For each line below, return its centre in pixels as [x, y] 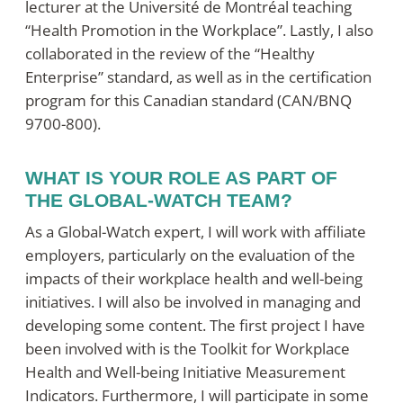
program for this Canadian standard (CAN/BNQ [188, 101]
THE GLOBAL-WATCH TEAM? [159, 200]
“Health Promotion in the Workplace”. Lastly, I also [199, 31]
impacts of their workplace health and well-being [194, 279]
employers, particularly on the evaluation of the [190, 255]
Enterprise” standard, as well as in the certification [198, 77]
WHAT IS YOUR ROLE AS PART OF [181, 177]
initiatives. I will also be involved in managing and [193, 302]
